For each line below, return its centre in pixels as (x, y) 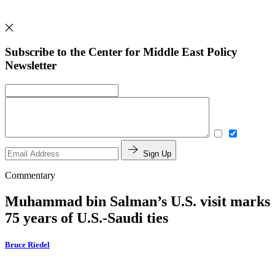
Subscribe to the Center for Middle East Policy (121, 52)
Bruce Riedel (27, 245)
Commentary (30, 176)
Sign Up (157, 154)
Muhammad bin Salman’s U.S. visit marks (137, 202)
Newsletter (31, 66)
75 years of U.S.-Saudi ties (87, 218)
